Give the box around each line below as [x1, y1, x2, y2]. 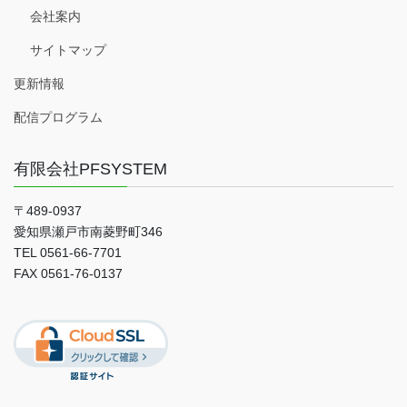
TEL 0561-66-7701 [14, 245, 122, 261]
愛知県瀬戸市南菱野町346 [14, 224, 163, 240]
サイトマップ [29, 43, 106, 58]
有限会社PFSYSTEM [14, 160, 167, 179]
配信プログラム [14, 110, 103, 125]
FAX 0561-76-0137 [14, 266, 123, 282]
